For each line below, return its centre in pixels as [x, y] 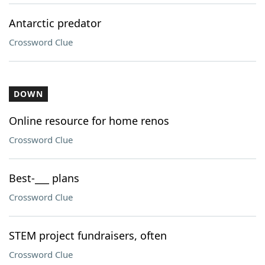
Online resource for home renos [89, 121]
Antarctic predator [55, 23]
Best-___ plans [44, 178]
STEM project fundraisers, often [88, 235]
